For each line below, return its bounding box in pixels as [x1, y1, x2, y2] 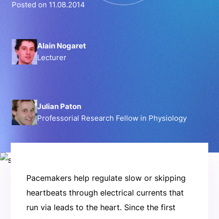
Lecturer [37, 53, 66, 62]
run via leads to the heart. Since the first [26, 202, 175, 212]
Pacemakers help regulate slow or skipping [26, 173, 186, 183]
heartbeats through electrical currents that [26, 187, 184, 197]
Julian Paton [60, 102, 83, 111]
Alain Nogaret [37, 41, 88, 50]
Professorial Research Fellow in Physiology [37, 113, 187, 123]
